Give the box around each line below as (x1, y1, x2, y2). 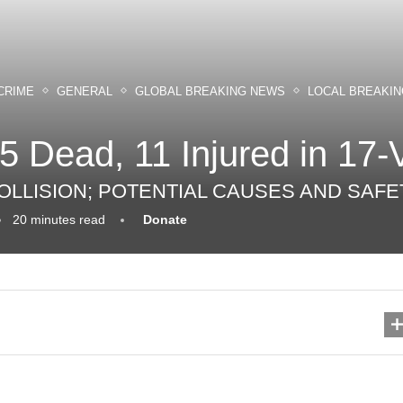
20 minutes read (13, 211, 105, 227)
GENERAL (57, 84, 112, 98)
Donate (143, 211, 187, 227)
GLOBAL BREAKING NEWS (135, 84, 285, 98)
